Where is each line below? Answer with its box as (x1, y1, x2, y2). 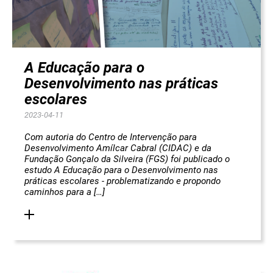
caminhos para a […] (24, 186, 105, 198)
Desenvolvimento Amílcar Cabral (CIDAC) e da (24, 143, 211, 154)
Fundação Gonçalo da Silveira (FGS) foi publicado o (24, 154, 230, 165)
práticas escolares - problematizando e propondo (24, 175, 221, 187)
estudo (24, 165, 54, 176)
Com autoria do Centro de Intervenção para (24, 132, 197, 143)
